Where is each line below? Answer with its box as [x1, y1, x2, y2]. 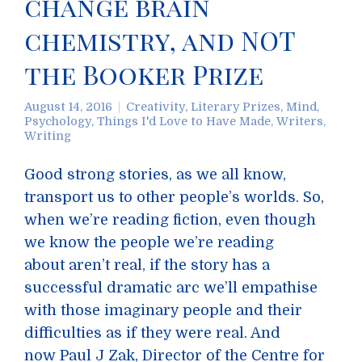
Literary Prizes [191, 100, 280, 113]
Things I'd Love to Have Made [97, 115, 271, 128]
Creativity [126, 100, 185, 113]
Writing [24, 129, 71, 142]
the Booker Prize [24, 57, 263, 91]
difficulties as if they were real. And [24, 325, 280, 341]
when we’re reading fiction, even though [24, 212, 316, 228]
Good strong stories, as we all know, [24, 166, 286, 183]
